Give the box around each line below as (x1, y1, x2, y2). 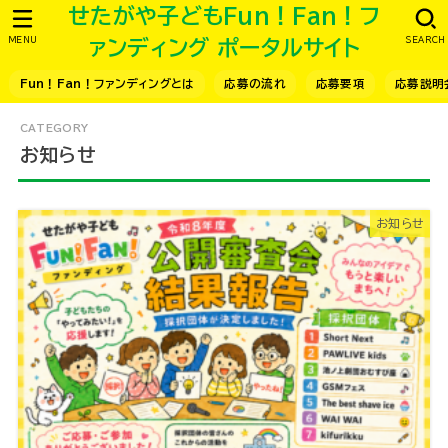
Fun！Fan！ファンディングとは (19, 78, 195, 90)
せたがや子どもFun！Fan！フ (68, 5, 380, 27)
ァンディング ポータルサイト (87, 37, 361, 59)
